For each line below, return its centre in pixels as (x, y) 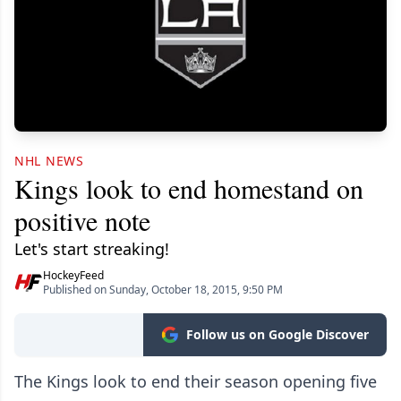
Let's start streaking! (92, 249)
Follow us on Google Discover (277, 335)
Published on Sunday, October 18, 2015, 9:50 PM (163, 290)
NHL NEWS (49, 161)
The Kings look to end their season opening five (196, 382)
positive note (82, 221)
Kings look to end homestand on (189, 188)
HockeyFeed (73, 276)
